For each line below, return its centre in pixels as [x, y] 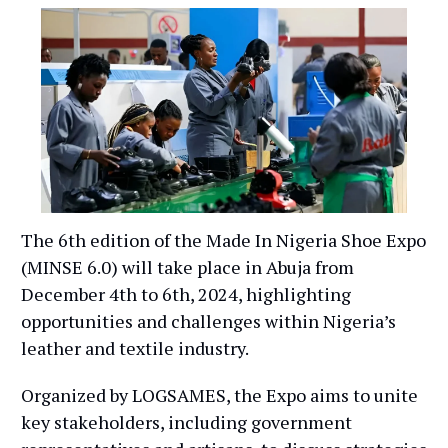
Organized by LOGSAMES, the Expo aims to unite [219, 395]
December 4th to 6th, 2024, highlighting [186, 294]
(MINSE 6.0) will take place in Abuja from [187, 267]
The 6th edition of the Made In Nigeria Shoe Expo [223, 240]
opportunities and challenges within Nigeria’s [208, 321]
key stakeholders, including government [186, 422]
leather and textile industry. [135, 348]
